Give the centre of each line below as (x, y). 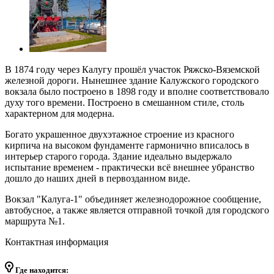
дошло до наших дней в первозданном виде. (98, 178)
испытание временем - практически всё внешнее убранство (130, 167)
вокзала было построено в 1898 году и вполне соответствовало (137, 91)
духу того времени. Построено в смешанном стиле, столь (124, 102)
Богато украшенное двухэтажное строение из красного (120, 134)
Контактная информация (57, 242)
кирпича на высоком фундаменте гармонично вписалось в (127, 145)
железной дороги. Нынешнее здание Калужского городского (132, 80)
